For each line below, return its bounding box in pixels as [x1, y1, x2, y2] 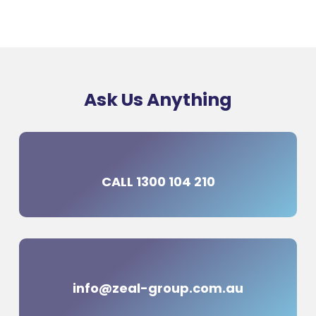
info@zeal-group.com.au [73, 279, 243, 297]
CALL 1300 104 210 [101, 173, 215, 190]
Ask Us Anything [84, 87, 232, 112]
